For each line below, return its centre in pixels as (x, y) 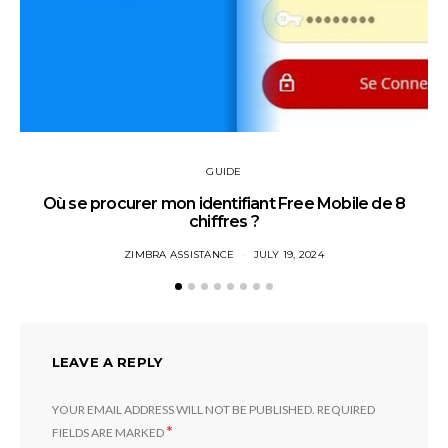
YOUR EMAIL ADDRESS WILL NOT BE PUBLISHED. (183, 409)
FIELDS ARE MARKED (109, 432)
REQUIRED (346, 409)
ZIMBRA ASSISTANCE (179, 254)
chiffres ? (224, 221)
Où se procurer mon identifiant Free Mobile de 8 (224, 203)
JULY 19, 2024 (288, 254)
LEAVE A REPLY (107, 361)
